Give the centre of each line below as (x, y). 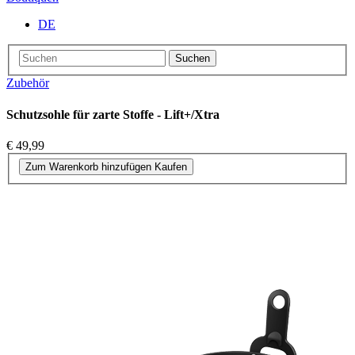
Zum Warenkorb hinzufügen (88, 167)
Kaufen (171, 167)
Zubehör (28, 83)
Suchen (193, 59)
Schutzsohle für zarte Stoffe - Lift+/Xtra (113, 114)
